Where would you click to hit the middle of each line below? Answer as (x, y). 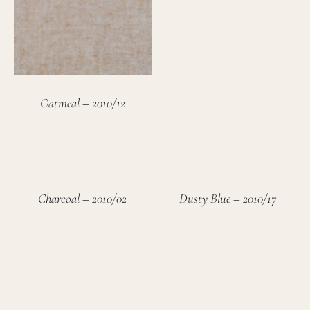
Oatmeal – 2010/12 (82, 103)
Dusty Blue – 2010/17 (227, 199)
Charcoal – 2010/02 (83, 199)
